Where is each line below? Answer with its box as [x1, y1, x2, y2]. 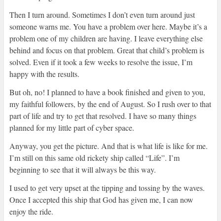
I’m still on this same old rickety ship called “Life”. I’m [9, 152, 180, 163]
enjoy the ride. [9, 206, 58, 217]
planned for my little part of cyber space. [9, 122, 137, 133]
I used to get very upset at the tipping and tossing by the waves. [9, 183, 205, 193]
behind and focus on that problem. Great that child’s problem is [9, 45, 204, 56]
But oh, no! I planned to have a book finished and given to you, [9, 87, 205, 98]
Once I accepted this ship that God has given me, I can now [9, 194, 193, 205]
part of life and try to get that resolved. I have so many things [9, 110, 196, 121]
